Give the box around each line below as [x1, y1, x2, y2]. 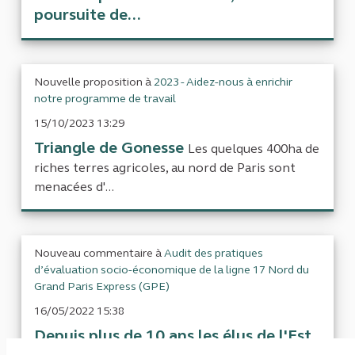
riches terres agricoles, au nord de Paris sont [34, 160, 296, 176]
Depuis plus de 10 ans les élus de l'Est [34, 326, 311, 346]
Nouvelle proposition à [34, 75, 154, 90]
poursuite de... [34, 5, 141, 25]
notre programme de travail [34, 92, 176, 106]
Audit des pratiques [164, 246, 263, 261]
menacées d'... [34, 179, 114, 195]
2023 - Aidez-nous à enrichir [154, 75, 292, 90]
